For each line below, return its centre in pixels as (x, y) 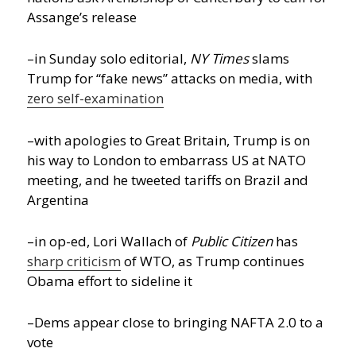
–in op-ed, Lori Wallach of (109, 241)
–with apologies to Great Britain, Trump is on (169, 140)
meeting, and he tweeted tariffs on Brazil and (168, 180)
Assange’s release (82, 17)
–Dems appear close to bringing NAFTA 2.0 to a (176, 322)
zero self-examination (96, 99)
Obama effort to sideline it (110, 281)
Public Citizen (232, 241)
